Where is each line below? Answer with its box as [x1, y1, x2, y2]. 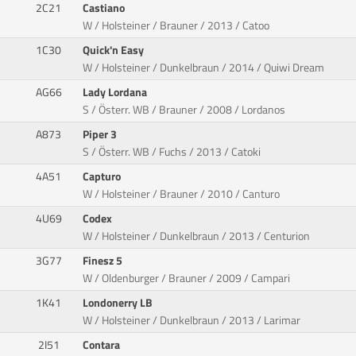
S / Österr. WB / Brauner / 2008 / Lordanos [83, 100, 286, 118]
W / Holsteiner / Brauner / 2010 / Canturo [83, 184, 281, 203]
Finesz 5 [83, 251, 126, 269]
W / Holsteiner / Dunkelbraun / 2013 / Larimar [83, 311, 301, 329]
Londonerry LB [83, 293, 156, 311]
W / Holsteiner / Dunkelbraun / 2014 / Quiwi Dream [83, 58, 325, 76]
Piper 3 [83, 125, 120, 143]
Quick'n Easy [83, 41, 147, 59]
